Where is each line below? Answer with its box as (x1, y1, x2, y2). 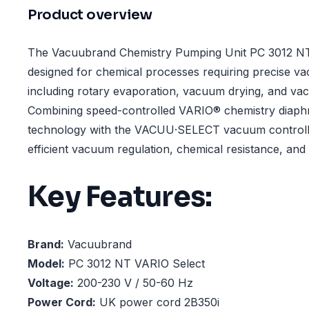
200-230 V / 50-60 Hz (74, 276, 193, 290)
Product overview (28, 6, 152, 23)
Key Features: (28, 179, 212, 215)
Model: (28, 257, 65, 271)
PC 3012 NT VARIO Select (65, 257, 205, 271)
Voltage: (28, 276, 74, 290)
